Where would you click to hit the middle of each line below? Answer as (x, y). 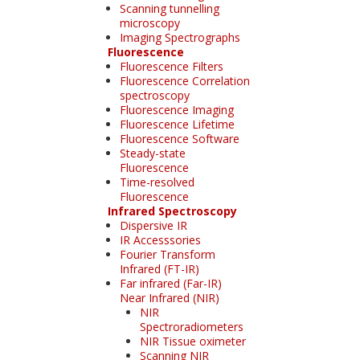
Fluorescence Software (179, 138)
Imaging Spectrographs (180, 37)
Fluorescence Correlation (184, 80)
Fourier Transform (167, 254)
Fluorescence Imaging (176, 109)
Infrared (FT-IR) (159, 268)
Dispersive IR (153, 225)
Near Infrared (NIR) (169, 297)
